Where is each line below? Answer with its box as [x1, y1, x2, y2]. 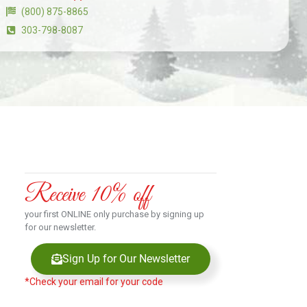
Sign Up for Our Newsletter [62, 252, 190, 266]
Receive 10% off [24, 180, 151, 210]
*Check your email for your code [24, 276, 163, 288]
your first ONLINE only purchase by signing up [24, 208, 204, 219]
